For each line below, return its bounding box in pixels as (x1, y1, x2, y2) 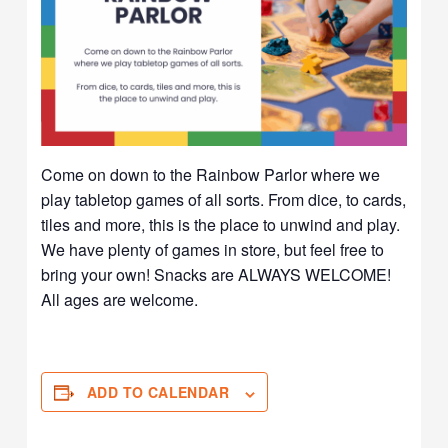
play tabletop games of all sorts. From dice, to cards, (41, 188, 407, 212)
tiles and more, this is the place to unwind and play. (41, 213, 401, 237)
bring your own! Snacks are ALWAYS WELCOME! (41, 263, 392, 287)
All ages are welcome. (41, 288, 199, 312)
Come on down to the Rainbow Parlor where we (41, 163, 381, 187)
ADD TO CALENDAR (87, 382, 230, 403)
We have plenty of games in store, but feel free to (41, 238, 385, 262)
